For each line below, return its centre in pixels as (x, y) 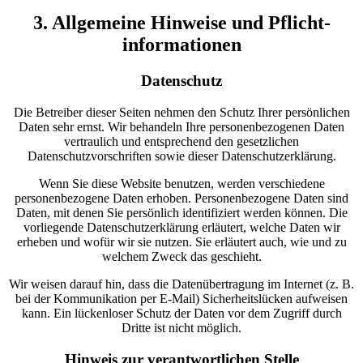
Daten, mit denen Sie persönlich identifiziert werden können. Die (181, 213)
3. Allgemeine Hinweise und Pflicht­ (181, 23)
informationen (181, 45)
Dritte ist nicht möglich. (181, 328)
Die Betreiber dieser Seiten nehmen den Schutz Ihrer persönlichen (181, 113)
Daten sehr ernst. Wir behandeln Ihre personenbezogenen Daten (181, 127)
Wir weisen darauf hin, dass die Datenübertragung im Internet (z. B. (181, 284)
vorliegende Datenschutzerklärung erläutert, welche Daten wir (181, 228)
